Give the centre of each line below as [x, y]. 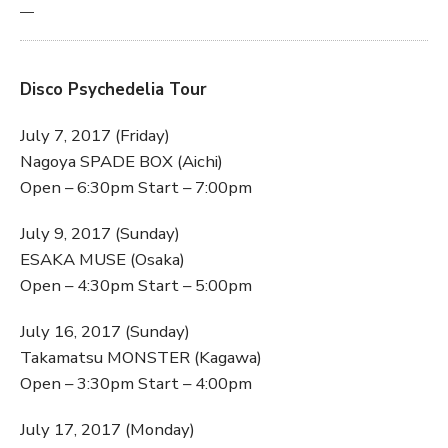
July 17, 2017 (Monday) [107, 430]
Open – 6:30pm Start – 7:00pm [136, 188]
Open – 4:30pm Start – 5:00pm [136, 286]
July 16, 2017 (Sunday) [105, 332]
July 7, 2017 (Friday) [95, 136]
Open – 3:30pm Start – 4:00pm [136, 384]
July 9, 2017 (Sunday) [100, 234]
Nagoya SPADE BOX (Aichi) [121, 162]
